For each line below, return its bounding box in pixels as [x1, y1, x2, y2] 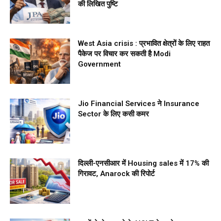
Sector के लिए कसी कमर [78, 109, 149, 118]
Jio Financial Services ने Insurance [78, 99, 200, 108]
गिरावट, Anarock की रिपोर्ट [78, 169, 155, 179]
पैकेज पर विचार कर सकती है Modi [78, 49, 171, 58]
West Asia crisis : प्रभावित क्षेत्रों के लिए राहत [78, 38, 210, 48]
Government [78, 59, 121, 69]
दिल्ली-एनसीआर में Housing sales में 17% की [78, 159, 209, 168]
